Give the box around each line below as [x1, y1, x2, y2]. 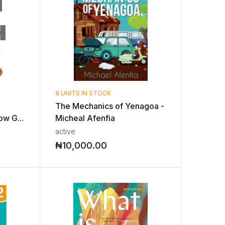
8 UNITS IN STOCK [55, 89, 111, 97]
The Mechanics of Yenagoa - [55, 101, 165, 111]
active [55, 127, 76, 136]
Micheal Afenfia [55, 113, 116, 123]
